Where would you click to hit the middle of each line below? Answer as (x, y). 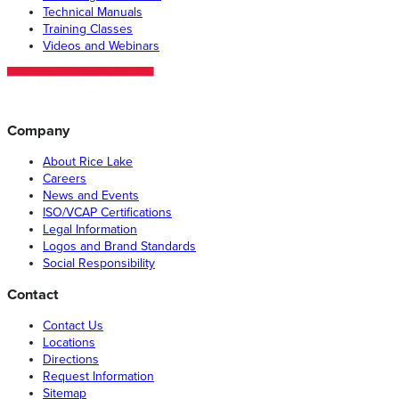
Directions (71, 359)
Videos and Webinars (101, 46)
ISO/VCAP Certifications (107, 212)
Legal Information (90, 229)
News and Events (91, 195)
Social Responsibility (99, 263)
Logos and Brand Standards (119, 246)
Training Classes (88, 29)
